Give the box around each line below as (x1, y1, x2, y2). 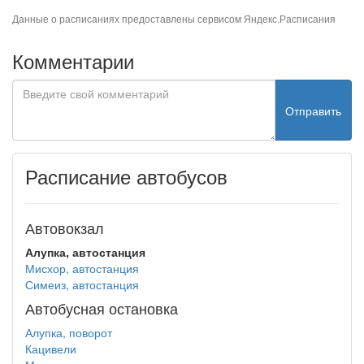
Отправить (285, 102, 341, 119)
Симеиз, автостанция (25, 276, 139, 292)
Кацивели (25, 340, 76, 357)
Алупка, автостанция (25, 244, 145, 260)
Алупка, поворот (25, 324, 112, 340)
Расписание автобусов (25, 162, 227, 190)
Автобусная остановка (25, 297, 178, 318)
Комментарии (12, 46, 134, 75)
